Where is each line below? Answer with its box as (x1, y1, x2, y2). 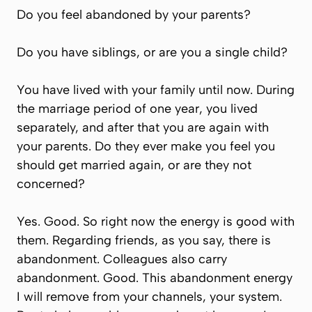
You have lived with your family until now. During (17, 82, 295, 97)
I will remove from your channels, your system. (17, 289, 282, 304)
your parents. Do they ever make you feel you (17, 139, 275, 154)
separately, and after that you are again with (17, 120, 269, 135)
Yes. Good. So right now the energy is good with (17, 214, 295, 229)
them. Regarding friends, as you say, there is (17, 233, 271, 248)
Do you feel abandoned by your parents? (17, 7, 251, 22)
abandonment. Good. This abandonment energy (17, 270, 292, 286)
